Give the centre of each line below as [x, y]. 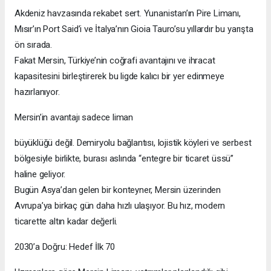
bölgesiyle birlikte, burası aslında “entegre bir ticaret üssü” [124, 158]
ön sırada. [34, 44]
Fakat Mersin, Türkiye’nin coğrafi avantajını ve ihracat [115, 60]
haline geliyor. [40, 174]
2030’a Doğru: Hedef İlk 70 [65, 247]
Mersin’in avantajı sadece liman [75, 117]
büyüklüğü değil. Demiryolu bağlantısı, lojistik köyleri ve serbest [133, 142]
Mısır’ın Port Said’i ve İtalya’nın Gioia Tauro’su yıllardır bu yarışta [134, 29]
